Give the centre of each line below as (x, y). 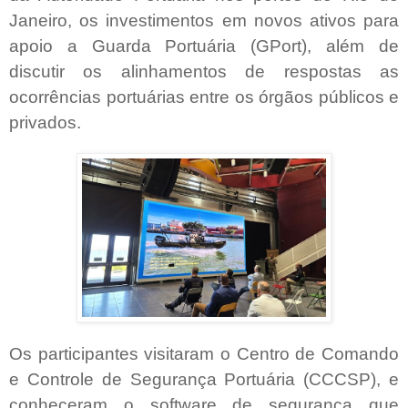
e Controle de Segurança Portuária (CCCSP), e (204, 379)
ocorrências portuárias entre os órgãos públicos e (204, 97)
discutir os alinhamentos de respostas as (204, 72)
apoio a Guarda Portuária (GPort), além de (204, 46)
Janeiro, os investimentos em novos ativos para (204, 21)
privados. (45, 123)
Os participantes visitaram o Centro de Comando (204, 353)
